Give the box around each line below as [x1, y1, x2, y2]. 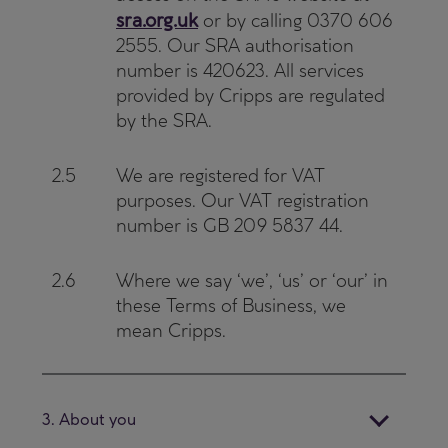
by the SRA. [116, 109, 212, 132]
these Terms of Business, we [116, 294, 346, 317]
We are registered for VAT [116, 164, 325, 187]
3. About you [42, 409, 136, 429]
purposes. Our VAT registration [116, 189, 369, 212]
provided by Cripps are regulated [116, 84, 385, 107]
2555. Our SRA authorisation [116, 34, 354, 57]
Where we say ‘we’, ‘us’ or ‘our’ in [116, 269, 388, 292]
